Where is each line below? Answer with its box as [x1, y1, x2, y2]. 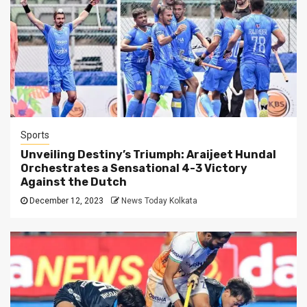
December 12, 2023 [27, 196, 106, 206]
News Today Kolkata [121, 196, 197, 206]
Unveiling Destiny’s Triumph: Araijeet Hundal [21, 148, 276, 162]
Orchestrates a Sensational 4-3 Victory [21, 162, 247, 175]
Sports [21, 130, 49, 141]
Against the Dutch [21, 175, 127, 189]
